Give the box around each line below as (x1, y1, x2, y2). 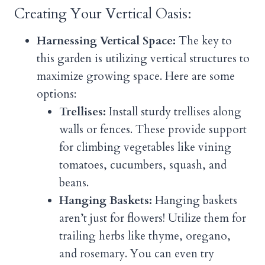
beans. (59, 175, 89, 191)
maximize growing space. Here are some (37, 69, 235, 85)
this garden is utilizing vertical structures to (37, 51, 250, 67)
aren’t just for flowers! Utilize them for (59, 211, 246, 227)
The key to (176, 33, 232, 49)
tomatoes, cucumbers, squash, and (59, 157, 227, 173)
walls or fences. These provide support (59, 122, 247, 138)
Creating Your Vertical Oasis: (14, 4, 192, 24)
